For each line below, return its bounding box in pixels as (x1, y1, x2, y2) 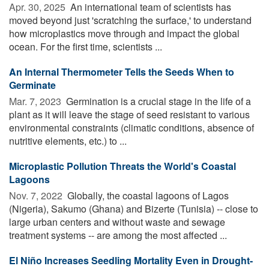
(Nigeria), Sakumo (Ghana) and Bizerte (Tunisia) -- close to (9, 201, 258, 216)
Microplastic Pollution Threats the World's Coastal (9, 159, 236, 173)
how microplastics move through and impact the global (9, 26, 240, 40)
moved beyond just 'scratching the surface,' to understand (9, 13, 252, 27)
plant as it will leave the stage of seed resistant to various (9, 107, 250, 121)
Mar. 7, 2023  (9, 94, 64, 108)
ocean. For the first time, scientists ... (9, 39, 162, 53)
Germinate (9, 77, 56, 92)
